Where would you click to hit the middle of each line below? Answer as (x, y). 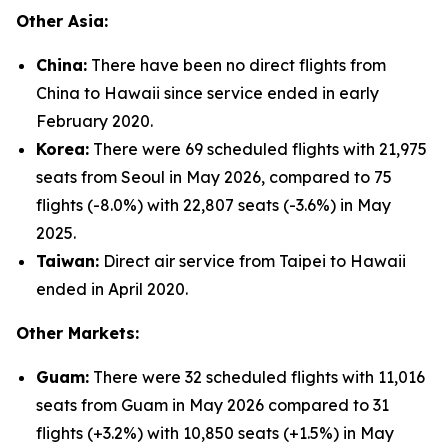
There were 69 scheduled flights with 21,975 (258, 149)
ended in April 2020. (112, 289)
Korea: (62, 149)
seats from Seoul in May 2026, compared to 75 (214, 177)
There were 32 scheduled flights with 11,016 (257, 377)
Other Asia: (62, 21)
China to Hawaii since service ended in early (207, 93)
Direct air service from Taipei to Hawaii (252, 261)
